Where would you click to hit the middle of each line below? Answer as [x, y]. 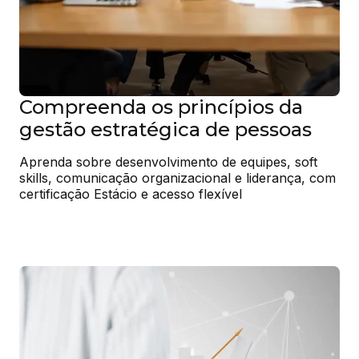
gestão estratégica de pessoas [165, 129]
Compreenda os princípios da [161, 107]
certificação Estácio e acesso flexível [131, 194]
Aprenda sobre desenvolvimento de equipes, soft [168, 161]
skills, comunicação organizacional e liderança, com [177, 177]
